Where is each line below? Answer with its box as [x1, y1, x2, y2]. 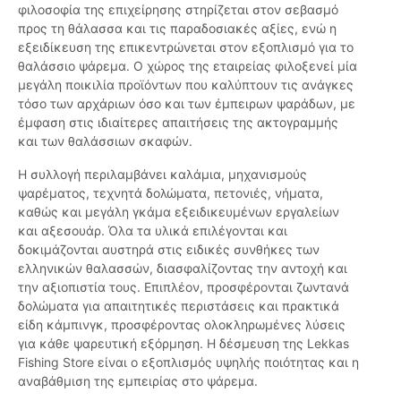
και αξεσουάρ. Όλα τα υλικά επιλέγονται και [18, 223, 287, 239]
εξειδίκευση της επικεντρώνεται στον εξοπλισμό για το [18, 39, 354, 55]
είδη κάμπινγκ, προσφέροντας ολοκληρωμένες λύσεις [18, 317, 346, 333]
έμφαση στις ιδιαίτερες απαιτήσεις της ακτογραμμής [18, 115, 338, 131]
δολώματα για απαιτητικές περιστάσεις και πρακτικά [18, 298, 339, 314]
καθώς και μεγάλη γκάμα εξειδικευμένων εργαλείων [18, 204, 339, 220]
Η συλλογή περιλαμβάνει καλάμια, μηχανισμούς [18, 166, 307, 183]
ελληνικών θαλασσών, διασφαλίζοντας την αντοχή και [18, 260, 347, 277]
